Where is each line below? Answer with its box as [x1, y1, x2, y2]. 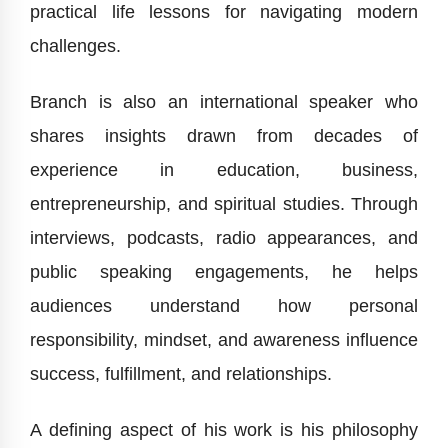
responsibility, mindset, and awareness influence [30, 330, 418, 351]
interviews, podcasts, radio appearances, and [30, 228, 418, 249]
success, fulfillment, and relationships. [30, 364, 332, 385]
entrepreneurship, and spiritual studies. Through [30, 194, 418, 215]
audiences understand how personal [30, 296, 418, 317]
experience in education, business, [30, 160, 418, 181]
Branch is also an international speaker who [30, 92, 418, 113]
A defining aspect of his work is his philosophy [30, 420, 418, 441]
